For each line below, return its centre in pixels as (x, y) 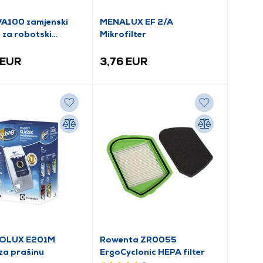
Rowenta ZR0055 (139, 239)
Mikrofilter (123, 34)
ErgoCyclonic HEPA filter (153, 252)
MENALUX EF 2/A (137, 21)
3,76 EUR (124, 61)
